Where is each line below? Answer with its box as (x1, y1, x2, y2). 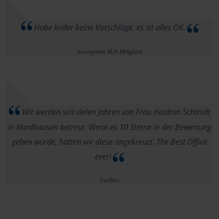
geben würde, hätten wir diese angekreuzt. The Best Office (12, 136, 207, 147)
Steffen (100, 175, 119, 184)
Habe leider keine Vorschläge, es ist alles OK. (32, 22, 187, 33)
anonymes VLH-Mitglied (77, 47, 142, 56)
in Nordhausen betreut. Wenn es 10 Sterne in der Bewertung (8, 121, 211, 132)
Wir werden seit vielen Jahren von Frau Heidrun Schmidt (20, 106, 210, 117)
